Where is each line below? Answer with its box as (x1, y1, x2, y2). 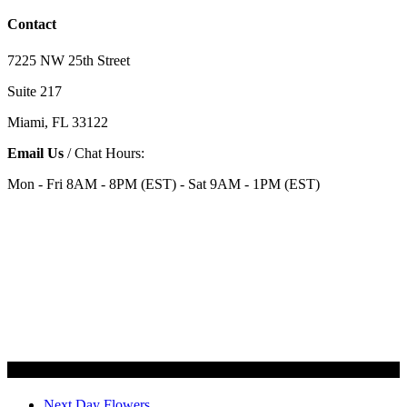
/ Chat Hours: (64, 144, 144, 161)
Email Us (7, 144, 64, 161)
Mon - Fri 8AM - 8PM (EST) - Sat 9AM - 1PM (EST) (7, 175, 320, 192)
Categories (7, 361, 73, 377)
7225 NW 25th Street (7, 52, 130, 68)
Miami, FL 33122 (7, 114, 108, 130)
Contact (7, 16, 56, 33)
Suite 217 (7, 83, 62, 99)
